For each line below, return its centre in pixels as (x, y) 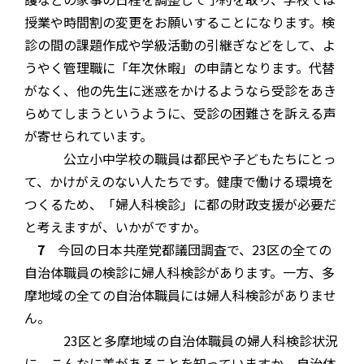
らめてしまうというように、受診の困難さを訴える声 (180, 113)
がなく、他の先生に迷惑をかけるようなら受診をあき (180, 91)
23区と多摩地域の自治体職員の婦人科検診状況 (181, 341)
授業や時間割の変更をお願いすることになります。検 (180, 22)
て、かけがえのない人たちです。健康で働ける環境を (179, 182)
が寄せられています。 (89, 136)
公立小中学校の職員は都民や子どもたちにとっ (180, 159)
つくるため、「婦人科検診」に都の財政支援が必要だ (180, 204)
